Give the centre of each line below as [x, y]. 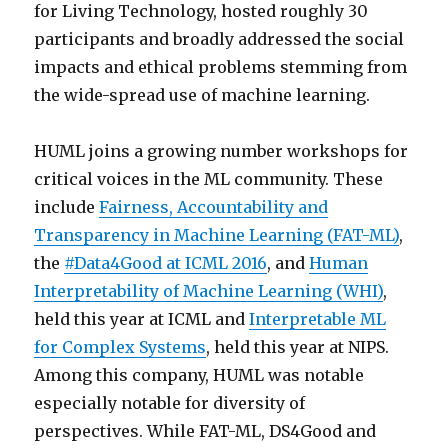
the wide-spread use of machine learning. [202, 95]
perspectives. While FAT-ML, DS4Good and [205, 431]
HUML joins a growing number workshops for [221, 151]
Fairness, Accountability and [214, 207]
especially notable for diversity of [170, 403]
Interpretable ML [318, 319]
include [67, 207]
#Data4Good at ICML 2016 [166, 263]
